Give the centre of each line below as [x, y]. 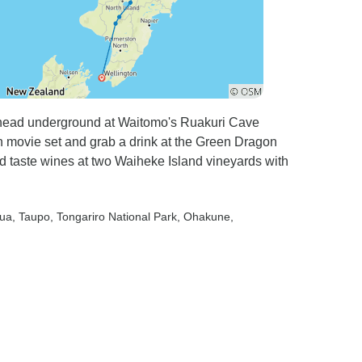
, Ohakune [204, 217]
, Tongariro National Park [114, 217]
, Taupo [31, 217]
